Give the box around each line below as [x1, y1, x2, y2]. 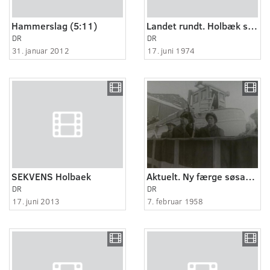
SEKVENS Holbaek [11, 169, 91, 183]
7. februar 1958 [147, 195, 202, 207]
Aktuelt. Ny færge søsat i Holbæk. [245, 169, 255, 183]
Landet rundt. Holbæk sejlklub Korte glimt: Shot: [248, 19, 257, 32]
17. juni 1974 [147, 45, 195, 56]
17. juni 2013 [12, 195, 60, 207]
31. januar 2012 [12, 45, 69, 56]
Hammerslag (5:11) [11, 19, 97, 32]
